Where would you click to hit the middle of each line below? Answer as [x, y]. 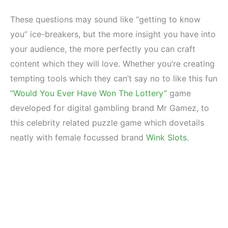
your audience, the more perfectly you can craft [103, 49]
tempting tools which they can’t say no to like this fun [114, 79]
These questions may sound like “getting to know [105, 20]
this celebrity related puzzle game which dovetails [107, 123]
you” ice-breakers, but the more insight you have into [113, 34]
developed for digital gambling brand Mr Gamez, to [110, 108]
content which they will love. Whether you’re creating [112, 64]
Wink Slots [166, 138]
